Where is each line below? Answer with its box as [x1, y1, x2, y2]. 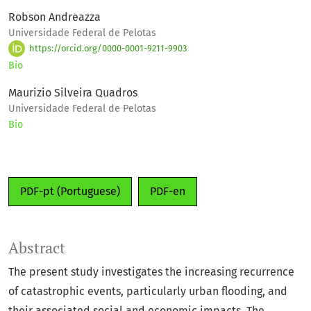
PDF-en [149, 185, 185, 199]
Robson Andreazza [8, 10, 101, 24]
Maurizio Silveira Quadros [8, 86, 137, 100]
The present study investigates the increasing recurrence [8, 265, 294, 279]
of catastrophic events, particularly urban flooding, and [8, 285, 287, 299]
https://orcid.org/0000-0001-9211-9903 [27, 42, 187, 53]
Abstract [8, 238, 65, 258]
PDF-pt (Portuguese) [20, 185, 120, 199]
